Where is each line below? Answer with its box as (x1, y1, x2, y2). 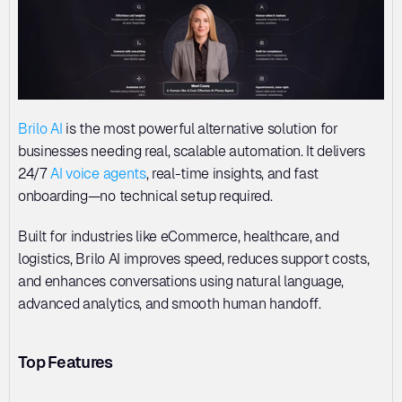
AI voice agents (50, 164, 146, 182)
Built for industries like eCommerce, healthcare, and (18, 227, 339, 245)
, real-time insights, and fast (145, 164, 319, 182)
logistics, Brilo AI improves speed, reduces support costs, (18, 249, 370, 267)
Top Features (18, 352, 113, 371)
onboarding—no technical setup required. (18, 187, 276, 205)
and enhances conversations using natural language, (18, 272, 344, 290)
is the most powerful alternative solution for (62, 119, 338, 137)
